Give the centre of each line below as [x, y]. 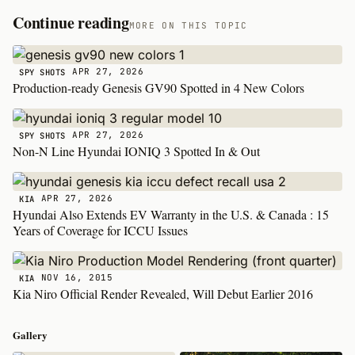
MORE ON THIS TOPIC [188, 25]
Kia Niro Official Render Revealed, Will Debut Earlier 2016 [163, 293]
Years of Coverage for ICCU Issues [100, 230]
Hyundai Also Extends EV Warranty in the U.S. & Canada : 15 [171, 214]
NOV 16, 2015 [77, 278]
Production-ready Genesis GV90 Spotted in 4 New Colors [158, 87]
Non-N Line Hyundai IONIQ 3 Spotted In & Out [136, 151]
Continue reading [71, 22]
